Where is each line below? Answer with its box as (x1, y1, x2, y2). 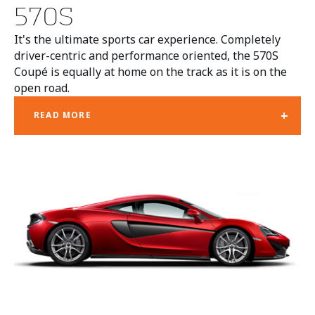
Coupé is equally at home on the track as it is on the (14, 63, 287, 79)
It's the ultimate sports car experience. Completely (14, 31, 281, 47)
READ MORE (34, 109, 91, 122)
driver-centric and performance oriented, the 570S (14, 47, 278, 63)
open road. (14, 79, 70, 96)
